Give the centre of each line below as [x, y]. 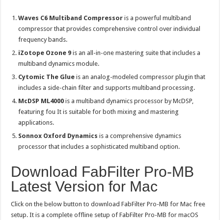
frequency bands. [43, 39]
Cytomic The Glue [47, 77]
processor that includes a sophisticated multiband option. [99, 146]
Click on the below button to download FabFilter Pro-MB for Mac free [108, 204]
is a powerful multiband [157, 18]
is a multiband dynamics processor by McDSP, [129, 101]
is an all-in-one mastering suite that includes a [136, 53]
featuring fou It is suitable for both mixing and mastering [99, 111]
